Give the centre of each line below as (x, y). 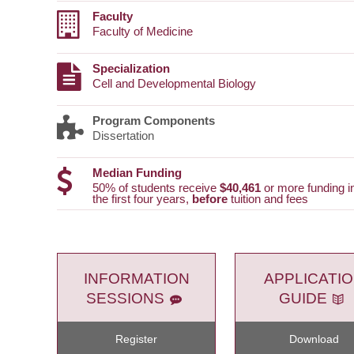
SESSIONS (125, 298)
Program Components (154, 121)
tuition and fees (268, 199)
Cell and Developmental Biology (174, 84)
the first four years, (142, 199)
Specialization (131, 69)
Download (314, 339)
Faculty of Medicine (143, 32)
